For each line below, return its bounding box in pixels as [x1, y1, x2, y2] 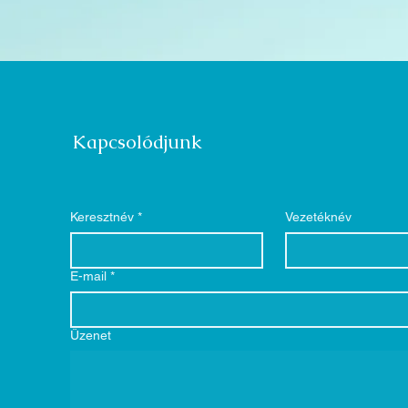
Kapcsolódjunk [72, 129, 202, 154]
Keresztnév [70, 209, 134, 224]
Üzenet [70, 328, 111, 342]
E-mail [70, 269, 107, 283]
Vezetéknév [284, 209, 352, 224]
